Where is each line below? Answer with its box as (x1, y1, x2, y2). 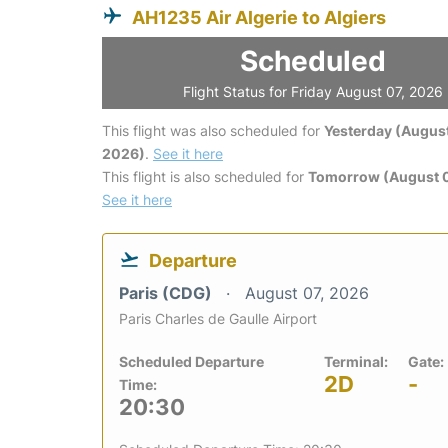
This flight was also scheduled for (102, 121, 324, 139)
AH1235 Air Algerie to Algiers (132, 6, 386, 28)
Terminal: (324, 352, 388, 370)
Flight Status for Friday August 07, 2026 (183, 82, 444, 100)
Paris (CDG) (119, 282, 216, 303)
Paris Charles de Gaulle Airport (119, 309, 317, 327)
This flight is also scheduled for (102, 167, 308, 185)
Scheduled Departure (119, 352, 264, 370)
